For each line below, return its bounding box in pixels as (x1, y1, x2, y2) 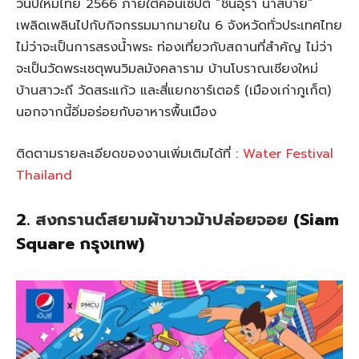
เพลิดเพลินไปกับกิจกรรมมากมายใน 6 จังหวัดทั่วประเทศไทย (16, 15, 342, 35)
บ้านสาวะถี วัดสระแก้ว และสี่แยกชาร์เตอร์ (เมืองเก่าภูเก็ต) (16, 80, 331, 100)
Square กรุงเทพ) (16, 232, 144, 257)
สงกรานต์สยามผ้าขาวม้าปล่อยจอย (35, 208, 288, 233)
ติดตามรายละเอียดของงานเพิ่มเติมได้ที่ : (16, 143, 243, 163)
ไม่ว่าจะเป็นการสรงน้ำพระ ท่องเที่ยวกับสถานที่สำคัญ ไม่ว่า (16, 37, 333, 57)
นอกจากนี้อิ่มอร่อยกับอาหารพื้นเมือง (16, 102, 216, 122)
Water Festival (243, 143, 333, 163)
